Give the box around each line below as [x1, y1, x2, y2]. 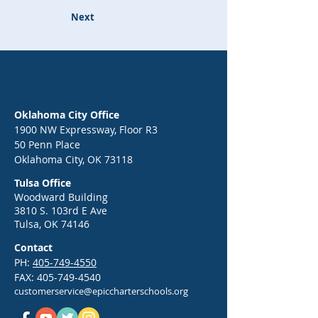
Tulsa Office [14, 176, 71, 190]
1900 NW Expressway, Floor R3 [14, 123, 158, 136]
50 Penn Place [14, 138, 80, 151]
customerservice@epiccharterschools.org [14, 285, 188, 297]
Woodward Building [14, 190, 108, 204]
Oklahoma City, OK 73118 [14, 153, 133, 166]
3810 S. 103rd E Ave [14, 204, 107, 217]
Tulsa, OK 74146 [14, 217, 89, 231]
